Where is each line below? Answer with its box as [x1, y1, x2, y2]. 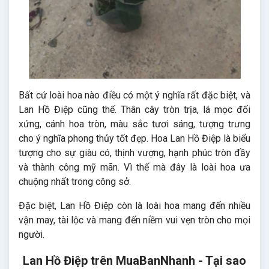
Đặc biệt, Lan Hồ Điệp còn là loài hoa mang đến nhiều [19, 199, 250, 211]
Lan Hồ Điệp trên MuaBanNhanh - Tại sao [23, 253, 246, 268]
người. [19, 228, 44, 240]
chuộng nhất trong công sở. [19, 175, 133, 187]
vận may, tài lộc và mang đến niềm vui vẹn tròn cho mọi [19, 214, 250, 226]
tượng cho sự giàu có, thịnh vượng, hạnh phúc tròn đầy [19, 147, 250, 159]
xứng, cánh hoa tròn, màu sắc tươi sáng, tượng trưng [19, 118, 250, 130]
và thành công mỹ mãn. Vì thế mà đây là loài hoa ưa [19, 161, 250, 173]
